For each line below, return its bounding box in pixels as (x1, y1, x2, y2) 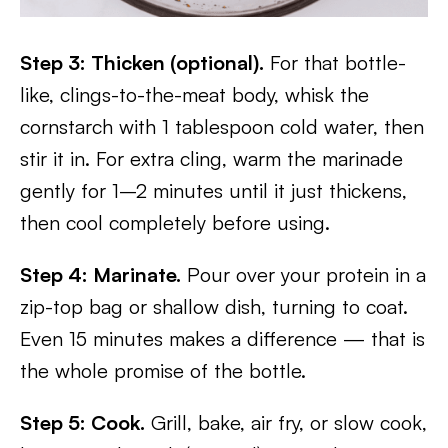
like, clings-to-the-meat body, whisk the (20, 82, 369, 107)
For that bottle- (264, 50, 406, 75)
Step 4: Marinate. (20, 262, 181, 287)
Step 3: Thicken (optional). (20, 50, 264, 75)
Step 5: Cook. (20, 410, 145, 435)
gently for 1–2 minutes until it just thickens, (20, 178, 407, 203)
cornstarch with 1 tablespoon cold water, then (20, 114, 424, 139)
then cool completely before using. (20, 210, 330, 235)
